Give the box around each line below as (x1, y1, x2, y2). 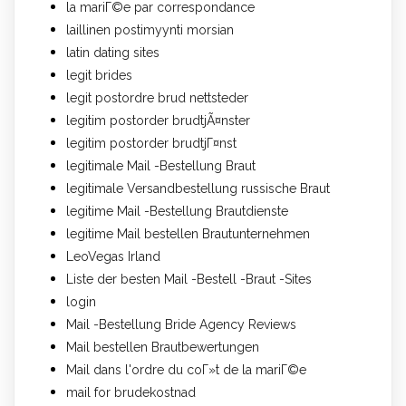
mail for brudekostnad (66, 384, 196, 400)
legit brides (66, 67, 132, 82)
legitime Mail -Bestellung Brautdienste (66, 203, 288, 218)
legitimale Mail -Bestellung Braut (66, 158, 256, 173)
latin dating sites (66, 44, 159, 60)
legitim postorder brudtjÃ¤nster (66, 112, 250, 128)
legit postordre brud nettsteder (66, 90, 248, 105)
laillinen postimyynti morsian (66, 22, 234, 37)
